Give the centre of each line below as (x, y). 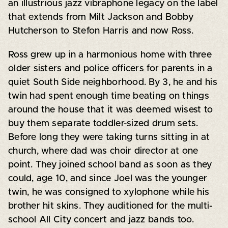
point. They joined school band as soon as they (110, 165)
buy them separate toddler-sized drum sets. (103, 123)
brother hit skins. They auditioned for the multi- (110, 206)
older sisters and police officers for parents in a (110, 68)
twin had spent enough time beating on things (108, 96)
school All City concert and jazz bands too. (101, 220)
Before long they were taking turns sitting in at (109, 137)
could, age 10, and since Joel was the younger (108, 178)
